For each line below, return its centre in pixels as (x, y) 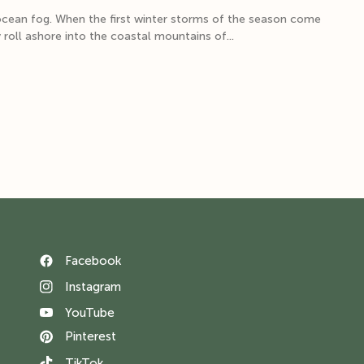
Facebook (93, 260)
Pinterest (90, 337)
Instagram (93, 286)
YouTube (89, 312)
